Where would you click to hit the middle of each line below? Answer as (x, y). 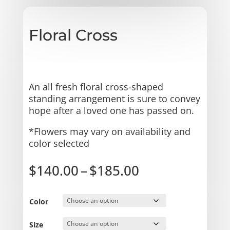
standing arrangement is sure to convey (114, 98)
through (164, 205)
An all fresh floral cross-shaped (96, 87)
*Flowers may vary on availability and (109, 131)
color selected (59, 143)
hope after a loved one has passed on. (111, 110)
